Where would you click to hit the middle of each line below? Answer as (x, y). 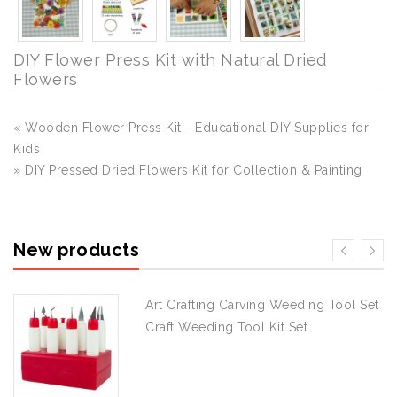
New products (76, 249)
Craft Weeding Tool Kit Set (227, 327)
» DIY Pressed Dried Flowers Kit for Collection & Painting (188, 170)
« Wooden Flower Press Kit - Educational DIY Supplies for (191, 127)
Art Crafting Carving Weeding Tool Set (262, 304)
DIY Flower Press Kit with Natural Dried (170, 59)
